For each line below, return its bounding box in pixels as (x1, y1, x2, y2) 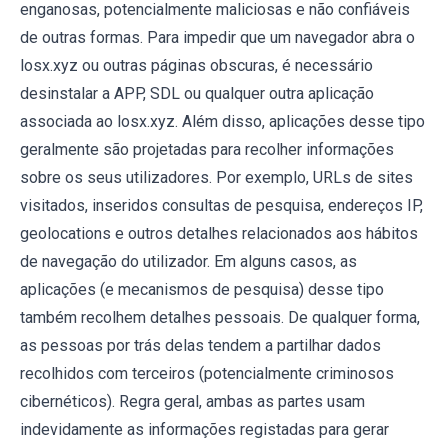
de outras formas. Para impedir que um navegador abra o (20, 28, 415, 48)
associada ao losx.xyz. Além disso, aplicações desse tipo (20, 112, 425, 132)
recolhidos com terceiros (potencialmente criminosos (20, 364, 394, 384)
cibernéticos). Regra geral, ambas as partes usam (20, 392, 365, 412)
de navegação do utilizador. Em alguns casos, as (20, 252, 357, 272)
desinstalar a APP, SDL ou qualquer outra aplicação (20, 84, 374, 104)
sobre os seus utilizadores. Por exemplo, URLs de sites (20, 168, 413, 188)
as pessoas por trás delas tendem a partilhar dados (20, 336, 381, 356)
